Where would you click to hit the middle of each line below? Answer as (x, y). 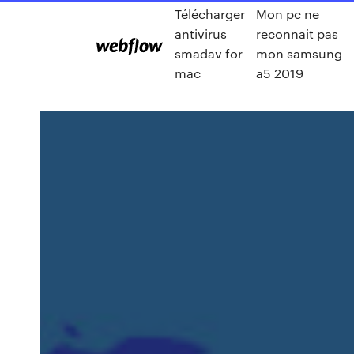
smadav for (209, 53)
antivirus (201, 34)
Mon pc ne (287, 14)
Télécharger (210, 14)
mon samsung (299, 53)
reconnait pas (297, 34)
